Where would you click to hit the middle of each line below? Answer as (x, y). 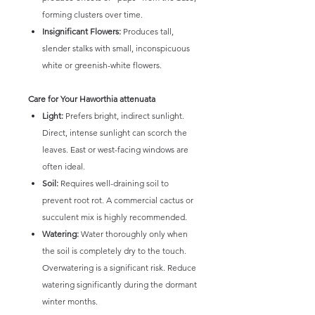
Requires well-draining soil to (114, 183)
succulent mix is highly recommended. (115, 217)
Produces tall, (147, 31)
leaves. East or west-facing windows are (115, 149)
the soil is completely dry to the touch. (114, 251)
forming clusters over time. (92, 14)
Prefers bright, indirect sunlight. (124, 116)
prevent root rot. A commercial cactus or (118, 200)
